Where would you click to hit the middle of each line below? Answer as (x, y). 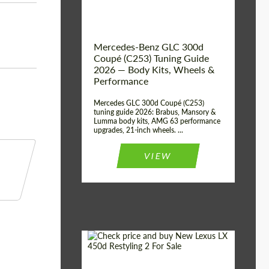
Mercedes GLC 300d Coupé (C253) (149, 103)
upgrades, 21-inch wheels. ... (138, 130)
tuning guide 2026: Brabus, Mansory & (155, 112)
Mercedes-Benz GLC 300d (149, 47)
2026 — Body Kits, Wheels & (154, 69)
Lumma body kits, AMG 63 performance (157, 121)
